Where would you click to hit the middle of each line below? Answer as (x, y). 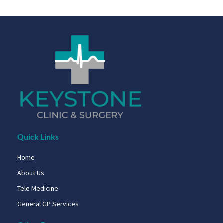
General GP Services (48, 204)
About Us (31, 173)
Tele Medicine (38, 188)
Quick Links (38, 137)
